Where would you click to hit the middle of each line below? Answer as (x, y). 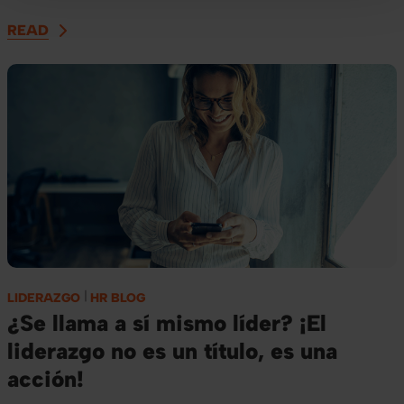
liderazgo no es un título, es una (172, 350)
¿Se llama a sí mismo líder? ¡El (167, 322)
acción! (46, 378)
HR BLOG (118, 298)
